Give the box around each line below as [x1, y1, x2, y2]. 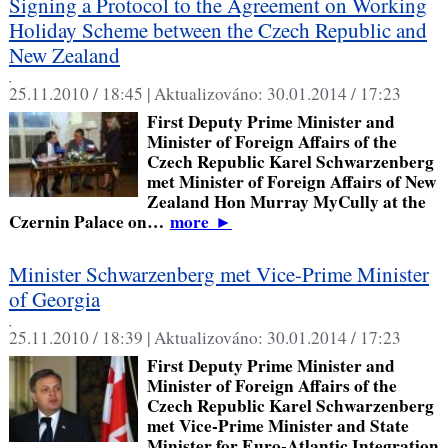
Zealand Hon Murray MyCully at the [146, 189, 426, 215]
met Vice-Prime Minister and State [146, 413, 409, 439]
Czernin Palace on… [8, 209, 170, 235]
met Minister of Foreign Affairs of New [146, 169, 436, 195]
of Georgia [8, 285, 100, 314]
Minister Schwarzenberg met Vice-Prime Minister [8, 260, 429, 289]
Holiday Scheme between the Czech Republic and [8, 16, 427, 45]
